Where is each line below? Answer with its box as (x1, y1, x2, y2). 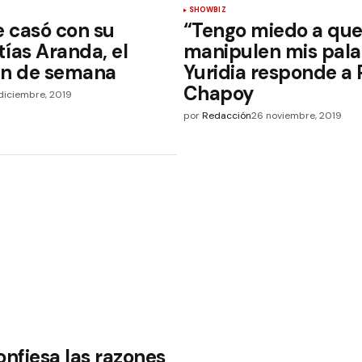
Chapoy (183, 81, 255, 107)
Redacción (201, 109, 251, 123)
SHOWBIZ (188, 5, 226, 15)
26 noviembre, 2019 (250, 109, 342, 123)
